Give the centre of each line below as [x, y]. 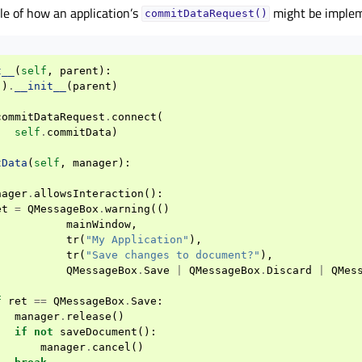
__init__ [40, 86]
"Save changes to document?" [173, 255]
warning [128, 208]
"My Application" [137, 239]
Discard [289, 270]
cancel [112, 347]
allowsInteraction [89, 193]
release [89, 316]
